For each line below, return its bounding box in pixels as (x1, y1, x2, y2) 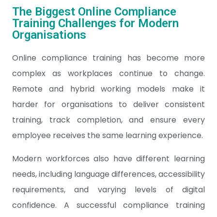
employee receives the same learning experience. (12, 130, 203, 141)
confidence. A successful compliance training (12, 200, 205, 211)
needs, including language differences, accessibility (12, 169, 205, 180)
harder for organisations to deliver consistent (12, 99, 205, 110)
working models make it (94, 83, 205, 94)
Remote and (12, 83, 70, 94)
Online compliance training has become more (12, 52, 205, 63)
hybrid (70, 83, 94, 94)
